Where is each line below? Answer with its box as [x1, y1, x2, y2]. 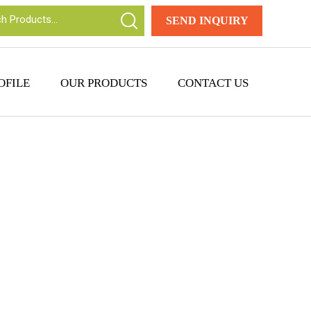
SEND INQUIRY [165, 15, 249, 26]
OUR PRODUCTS [60, 76, 147, 90]
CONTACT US [178, 76, 249, 90]
